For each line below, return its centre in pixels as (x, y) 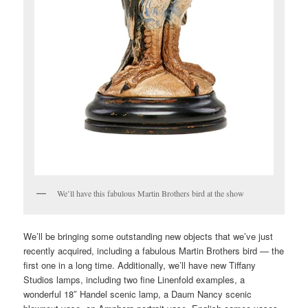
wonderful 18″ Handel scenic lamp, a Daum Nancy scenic (138, 294)
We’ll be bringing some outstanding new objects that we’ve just (148, 236)
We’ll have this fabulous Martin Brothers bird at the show (151, 194)
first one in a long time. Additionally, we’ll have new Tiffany (140, 265)
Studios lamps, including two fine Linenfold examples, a (134, 280)
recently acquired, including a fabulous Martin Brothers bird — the (154, 251)
